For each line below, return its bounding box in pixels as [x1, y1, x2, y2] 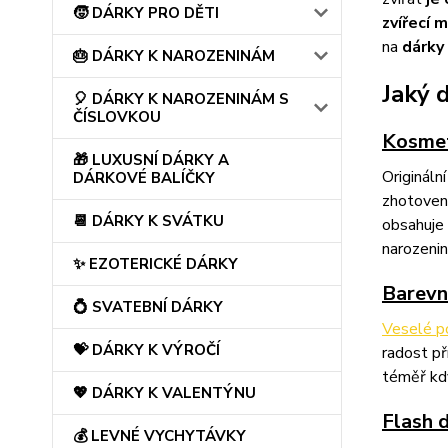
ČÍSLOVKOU [73, 107, 161, 127]
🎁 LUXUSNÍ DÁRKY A [73, 150, 229, 170]
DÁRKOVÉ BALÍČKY [73, 168, 215, 188]
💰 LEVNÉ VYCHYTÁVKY [73, 426, 246, 446]
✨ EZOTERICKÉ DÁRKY [73, 254, 238, 274]
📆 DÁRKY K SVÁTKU [73, 211, 224, 231]
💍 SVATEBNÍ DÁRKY [73, 297, 223, 317]
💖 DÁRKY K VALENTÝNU [73, 383, 256, 403]
